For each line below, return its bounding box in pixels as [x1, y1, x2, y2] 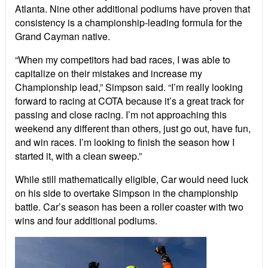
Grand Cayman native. [15, 29, 110, 44]
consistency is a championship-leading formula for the [15, 16, 242, 30]
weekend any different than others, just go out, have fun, [15, 121, 251, 136]
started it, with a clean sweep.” [15, 149, 142, 163]
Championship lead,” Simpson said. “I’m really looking [15, 80, 243, 95]
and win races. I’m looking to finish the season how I [15, 135, 234, 150]
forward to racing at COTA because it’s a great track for [15, 94, 244, 108]
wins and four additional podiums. [15, 214, 157, 228]
